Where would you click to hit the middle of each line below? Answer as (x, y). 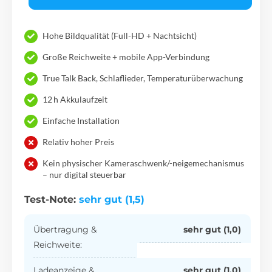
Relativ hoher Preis (78, 142)
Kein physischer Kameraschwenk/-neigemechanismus (143, 163)
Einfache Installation (81, 121)
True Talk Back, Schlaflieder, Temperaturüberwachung (143, 78)
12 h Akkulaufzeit (75, 100)
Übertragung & (65, 230)
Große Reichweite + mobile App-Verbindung (126, 57)
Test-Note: (52, 200)
